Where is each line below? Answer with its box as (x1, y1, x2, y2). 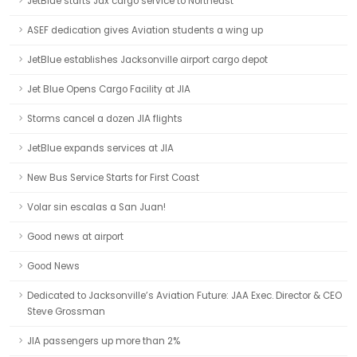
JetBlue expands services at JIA (27, 142, 174, 155)
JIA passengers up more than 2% (27, 335, 180, 347)
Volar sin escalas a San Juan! (27, 201, 166, 214)
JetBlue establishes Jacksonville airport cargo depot (27, 53, 268, 66)
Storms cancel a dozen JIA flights (27, 112, 182, 125)
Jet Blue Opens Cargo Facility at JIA (27, 83, 190, 96)
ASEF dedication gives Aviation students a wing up (27, 24, 263, 37)
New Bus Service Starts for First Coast (27, 171, 199, 184)
